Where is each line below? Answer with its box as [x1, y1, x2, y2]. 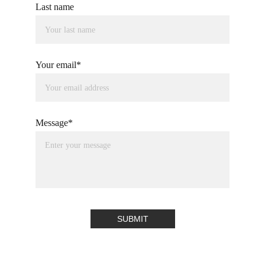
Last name [35, 2, 74, 12]
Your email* [35, 60, 81, 70]
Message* [35, 118, 73, 128]
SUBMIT [117, 214, 148, 224]
